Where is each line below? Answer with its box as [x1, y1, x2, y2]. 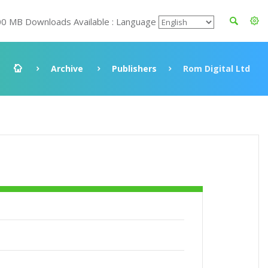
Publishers [112, 63, 157, 74]
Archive [51, 63, 83, 74]
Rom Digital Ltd [183, 63, 250, 74]
